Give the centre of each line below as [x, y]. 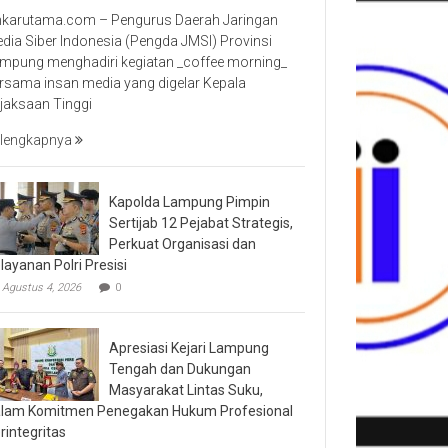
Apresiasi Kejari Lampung [189, 347]
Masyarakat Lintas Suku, [186, 389]
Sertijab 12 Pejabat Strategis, [201, 222]
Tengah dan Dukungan [180, 368]
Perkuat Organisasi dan [182, 243]
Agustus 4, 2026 [41, 287]
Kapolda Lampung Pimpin [189, 201]
